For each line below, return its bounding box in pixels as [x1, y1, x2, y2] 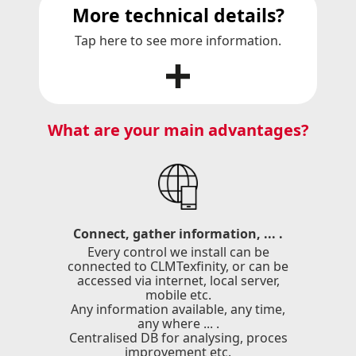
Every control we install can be [87, 242, 269, 261]
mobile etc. [145, 285, 211, 304]
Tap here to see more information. [75, 31, 281, 49]
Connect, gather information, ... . [73, 224, 283, 242]
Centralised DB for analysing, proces [68, 328, 288, 346]
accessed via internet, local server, [76, 271, 280, 289]
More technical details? [72, 2, 284, 28]
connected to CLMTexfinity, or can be [68, 257, 288, 275]
